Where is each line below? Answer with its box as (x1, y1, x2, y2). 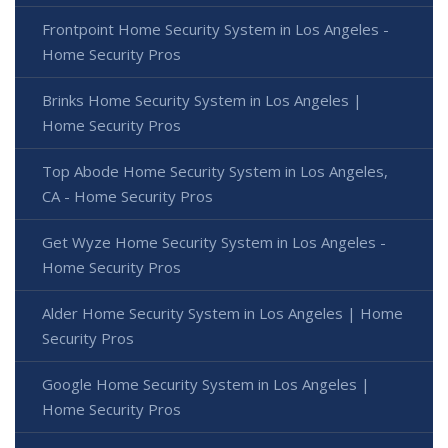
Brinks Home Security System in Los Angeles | (42, 90, 362, 111)
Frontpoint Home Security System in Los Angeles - (42, 19, 389, 40)
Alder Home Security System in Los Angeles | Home (42, 303, 403, 324)
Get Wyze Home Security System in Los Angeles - (42, 232, 386, 253)
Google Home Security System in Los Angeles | (42, 374, 370, 395)
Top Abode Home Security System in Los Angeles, (42, 161, 388, 182)
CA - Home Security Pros (42, 186, 213, 207)
